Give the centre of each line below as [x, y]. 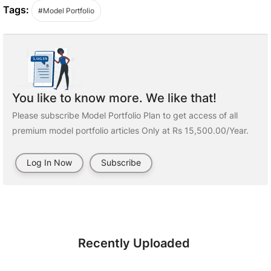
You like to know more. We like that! [114, 98]
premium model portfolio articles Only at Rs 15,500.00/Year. [130, 130]
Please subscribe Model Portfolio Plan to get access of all [125, 115]
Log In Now [49, 162]
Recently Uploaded [134, 243]
